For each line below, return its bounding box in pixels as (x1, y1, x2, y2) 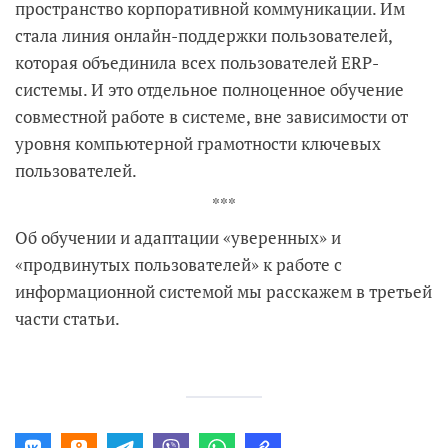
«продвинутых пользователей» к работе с (15, 253, 342, 276)
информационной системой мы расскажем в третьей (15, 280, 432, 303)
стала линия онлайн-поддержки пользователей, (15, 24, 392, 47)
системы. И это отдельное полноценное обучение (15, 78, 404, 101)
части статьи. (15, 307, 120, 330)
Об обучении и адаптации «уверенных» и (15, 226, 341, 249)
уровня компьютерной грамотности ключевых (15, 132, 381, 155)
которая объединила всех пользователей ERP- (15, 51, 379, 74)
